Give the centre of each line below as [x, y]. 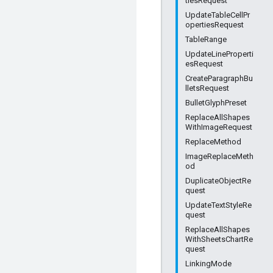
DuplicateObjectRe [218, 181]
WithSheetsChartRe [219, 239]
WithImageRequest [219, 127]
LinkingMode [208, 264]
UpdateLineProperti [219, 54]
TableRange [206, 39]
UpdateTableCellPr [218, 15]
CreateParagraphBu [219, 78]
